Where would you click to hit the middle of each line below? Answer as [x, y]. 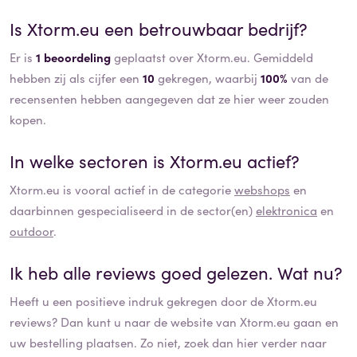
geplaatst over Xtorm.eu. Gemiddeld [212, 57]
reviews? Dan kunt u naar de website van [125, 321]
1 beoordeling [73, 57]
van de [308, 77]
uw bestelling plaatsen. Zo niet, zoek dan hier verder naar [168, 342]
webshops [262, 189]
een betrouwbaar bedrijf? [204, 28]
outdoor [31, 230]
